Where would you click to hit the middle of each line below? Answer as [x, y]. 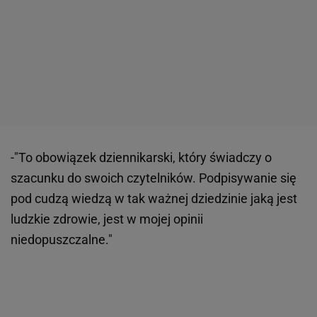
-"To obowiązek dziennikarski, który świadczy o [141, 157]
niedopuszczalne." [62, 240]
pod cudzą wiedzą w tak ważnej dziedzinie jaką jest [154, 198]
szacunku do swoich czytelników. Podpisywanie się [154, 178]
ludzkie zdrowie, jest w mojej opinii [107, 219]
